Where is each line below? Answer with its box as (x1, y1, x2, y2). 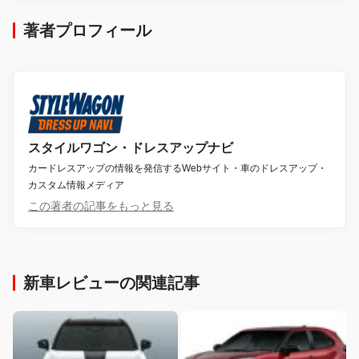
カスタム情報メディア (28, 179, 124, 191)
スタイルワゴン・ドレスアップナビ (28, 141, 233, 155)
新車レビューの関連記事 (23, 274, 200, 292)
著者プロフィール (23, 21, 151, 39)
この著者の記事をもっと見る (28, 199, 174, 212)
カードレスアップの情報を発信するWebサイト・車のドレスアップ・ (28, 162, 327, 174)
